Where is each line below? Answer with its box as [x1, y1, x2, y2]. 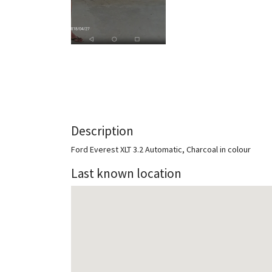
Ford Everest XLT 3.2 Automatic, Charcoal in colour [71, 144, 251, 155]
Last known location [71, 165, 182, 182]
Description [71, 123, 134, 139]
